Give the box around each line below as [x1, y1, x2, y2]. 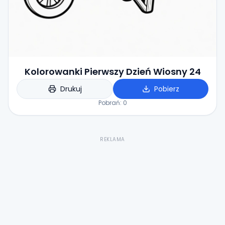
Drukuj [60, 83, 82, 94]
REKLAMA [100, 135, 125, 143]
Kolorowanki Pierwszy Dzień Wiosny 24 [24, 65, 201, 78]
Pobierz [154, 83, 179, 94]
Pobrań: [98, 98, 123, 107]
